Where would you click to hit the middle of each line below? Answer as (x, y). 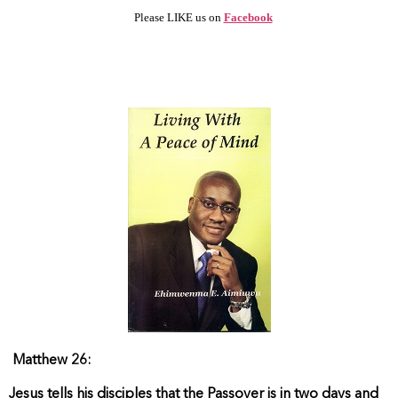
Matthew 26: (52, 360)
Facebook (248, 17)
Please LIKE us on (177, 17)
